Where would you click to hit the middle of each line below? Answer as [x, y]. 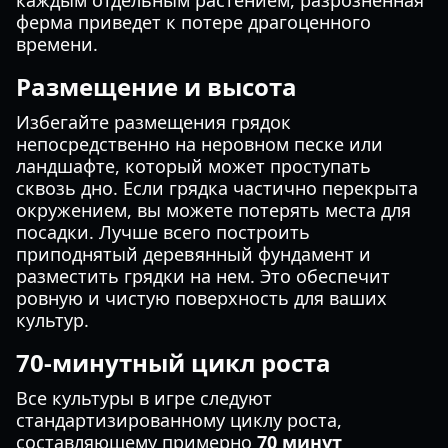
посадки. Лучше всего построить [163, 232]
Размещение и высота [156, 86]
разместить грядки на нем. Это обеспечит [203, 276]
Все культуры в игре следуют [144, 398]
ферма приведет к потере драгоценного [193, 22]
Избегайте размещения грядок [153, 122]
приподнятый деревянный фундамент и [193, 254]
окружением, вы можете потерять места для [213, 210]
